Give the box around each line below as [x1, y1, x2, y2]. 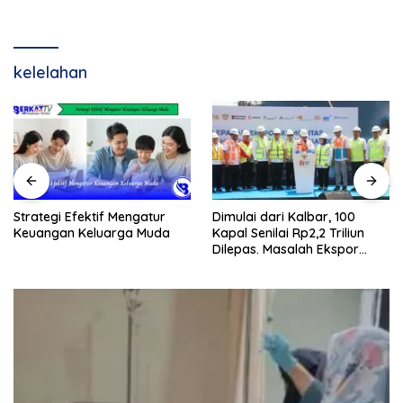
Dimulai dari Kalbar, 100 [212, 208, 355, 225]
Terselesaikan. [212, 273, 297, 290]
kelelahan [13, 61, 87, 83]
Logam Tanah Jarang [212, 256, 344, 273]
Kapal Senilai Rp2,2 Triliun [212, 224, 364, 241]
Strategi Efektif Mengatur [13, 208, 166, 225]
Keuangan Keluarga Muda [13, 224, 170, 241]
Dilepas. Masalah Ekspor [212, 240, 359, 257]
